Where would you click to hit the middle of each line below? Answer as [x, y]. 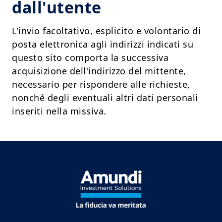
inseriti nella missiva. [59, 111]
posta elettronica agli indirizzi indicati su [103, 44]
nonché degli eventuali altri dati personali [105, 98]
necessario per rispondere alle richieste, [101, 84]
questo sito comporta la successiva [90, 58]
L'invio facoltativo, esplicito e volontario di [106, 31]
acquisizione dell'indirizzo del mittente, [99, 71]
